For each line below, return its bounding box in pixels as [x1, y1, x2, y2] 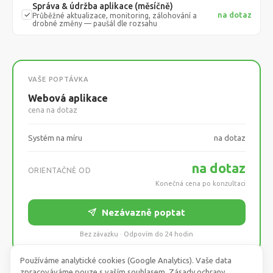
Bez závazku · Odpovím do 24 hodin [80, 230, 193, 238]
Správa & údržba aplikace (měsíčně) [32, 1, 173, 11]
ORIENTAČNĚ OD [27, 166, 91, 174]
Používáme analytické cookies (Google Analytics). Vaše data [20, 256, 232, 264]
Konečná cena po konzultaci [155, 179, 246, 187]
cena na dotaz [27, 105, 77, 114]
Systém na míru [27, 133, 82, 142]
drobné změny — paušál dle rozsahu [32, 19, 157, 27]
